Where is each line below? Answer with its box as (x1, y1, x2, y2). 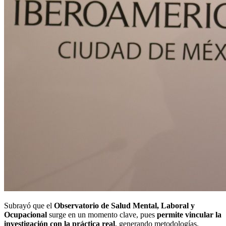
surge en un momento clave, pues (47, 210, 157, 219)
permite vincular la (157, 210, 221, 219)
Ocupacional (4, 210, 47, 219)
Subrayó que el (4, 201, 54, 210)
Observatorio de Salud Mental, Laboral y (54, 201, 195, 210)
